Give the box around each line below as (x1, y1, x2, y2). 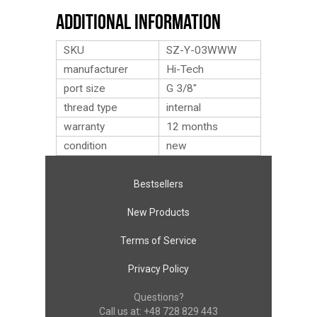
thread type (64, 101, 117, 114)
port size (64, 82, 105, 95)
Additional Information (56, 10, 221, 33)
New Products (127, 207, 190, 218)
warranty (64, 120, 105, 133)
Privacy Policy (128, 263, 189, 275)
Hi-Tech (166, 63, 204, 76)
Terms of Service (120, 235, 197, 246)
